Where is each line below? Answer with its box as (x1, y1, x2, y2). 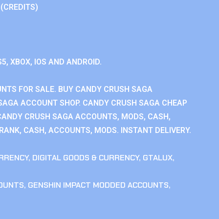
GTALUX (143, 153, 173, 163)
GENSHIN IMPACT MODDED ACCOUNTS (28, 180, 169, 190)
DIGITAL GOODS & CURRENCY (32, 153, 139, 163)
